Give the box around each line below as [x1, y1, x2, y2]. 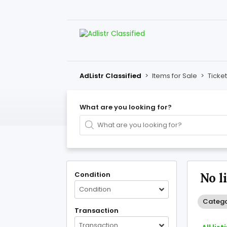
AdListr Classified [80, 71, 141, 81]
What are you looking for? [80, 102, 172, 112]
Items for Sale [152, 71, 197, 81]
